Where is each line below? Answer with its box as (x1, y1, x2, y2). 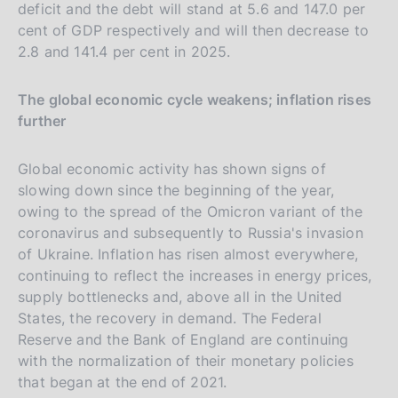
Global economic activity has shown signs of (18, 159, 326, 178)
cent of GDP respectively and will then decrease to (18, 20, 369, 39)
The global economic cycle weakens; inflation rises (18, 90, 371, 108)
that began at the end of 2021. (18, 372, 227, 391)
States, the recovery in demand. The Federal (18, 308, 322, 327)
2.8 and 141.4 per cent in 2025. (18, 42, 231, 60)
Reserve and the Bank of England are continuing (18, 330, 349, 348)
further (18, 111, 67, 130)
